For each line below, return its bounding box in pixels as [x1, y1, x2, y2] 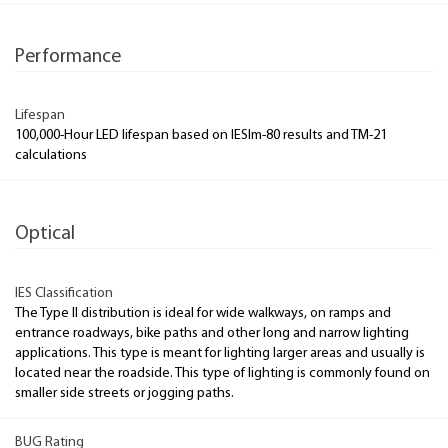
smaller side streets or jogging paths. [15, 385, 234, 401]
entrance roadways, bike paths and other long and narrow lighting [15, 325, 409, 341]
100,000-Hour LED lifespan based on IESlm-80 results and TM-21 [15, 128, 387, 143]
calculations [15, 148, 87, 163]
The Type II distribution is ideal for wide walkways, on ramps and [15, 305, 391, 321]
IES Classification [15, 285, 113, 301]
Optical [15, 224, 75, 245]
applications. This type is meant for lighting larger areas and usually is [15, 345, 425, 361]
